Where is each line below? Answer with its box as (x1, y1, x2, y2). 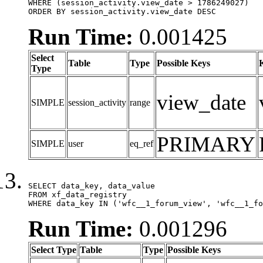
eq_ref (130, 138, 153, 149)
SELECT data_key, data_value (28, 181, 155, 190)
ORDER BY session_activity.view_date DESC (28, 6, 216, 16)
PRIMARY (157, 131, 255, 156)
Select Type (31, 244, 76, 255)
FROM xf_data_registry (28, 190, 127, 199)
